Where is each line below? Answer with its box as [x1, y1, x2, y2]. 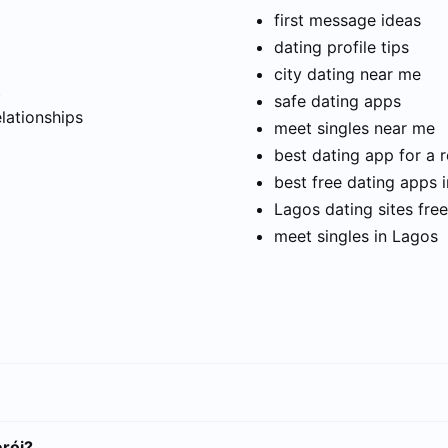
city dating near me [274, 64, 421, 85]
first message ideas [274, 10, 421, 31]
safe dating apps [274, 91, 401, 112]
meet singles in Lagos [274, 226, 438, 247]
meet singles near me [274, 118, 435, 139]
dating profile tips [274, 37, 409, 58]
